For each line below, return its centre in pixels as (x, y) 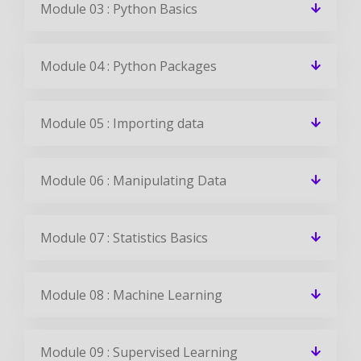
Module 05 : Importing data (122, 123)
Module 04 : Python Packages (129, 66)
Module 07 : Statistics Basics (124, 237)
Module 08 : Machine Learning (131, 295)
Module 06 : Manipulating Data (133, 180)
